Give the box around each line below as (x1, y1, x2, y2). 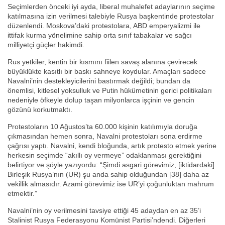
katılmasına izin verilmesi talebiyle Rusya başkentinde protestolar (8, 12, 214, 21)
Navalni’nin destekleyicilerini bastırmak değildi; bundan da (8, 77, 190, 85)
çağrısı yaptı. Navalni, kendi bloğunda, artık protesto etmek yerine (8, 142, 216, 150)
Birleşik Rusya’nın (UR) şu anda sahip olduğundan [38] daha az (8, 170, 209, 179)
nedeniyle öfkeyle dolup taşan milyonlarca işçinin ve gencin (8, 96, 194, 104)
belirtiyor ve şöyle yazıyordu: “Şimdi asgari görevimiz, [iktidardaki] (8, 161, 214, 169)
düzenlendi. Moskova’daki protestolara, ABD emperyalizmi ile (8, 22, 200, 30)
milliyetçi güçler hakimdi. (8, 41, 84, 49)
